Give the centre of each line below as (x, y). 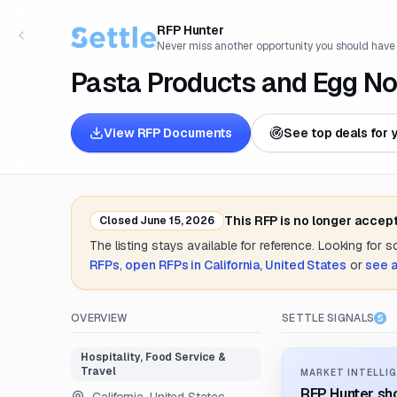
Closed (119, 221)
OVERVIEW (100, 318)
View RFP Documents (168, 133)
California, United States (275, 265)
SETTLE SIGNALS (328, 318)
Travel (98, 371)
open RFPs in (165, 265)
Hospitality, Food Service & (153, 357)
